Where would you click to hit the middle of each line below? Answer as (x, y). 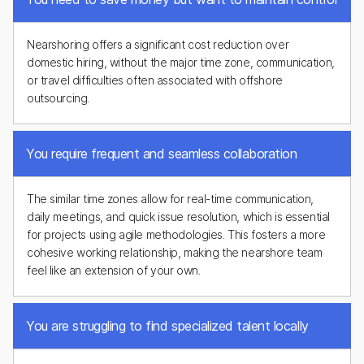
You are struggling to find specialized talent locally (167, 326)
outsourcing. (58, 98)
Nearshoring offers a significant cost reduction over (158, 44)
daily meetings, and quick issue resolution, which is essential (178, 217)
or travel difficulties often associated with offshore (155, 80)
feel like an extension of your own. (114, 270)
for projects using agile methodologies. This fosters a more (176, 234)
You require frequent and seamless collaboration (162, 154)
